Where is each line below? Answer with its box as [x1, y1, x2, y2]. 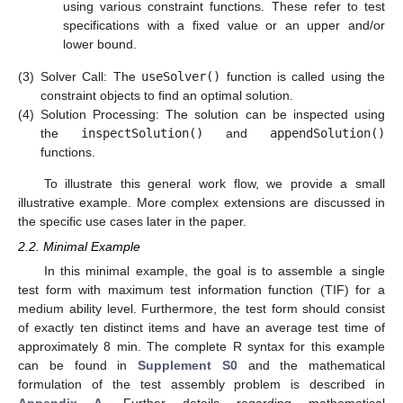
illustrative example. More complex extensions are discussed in [18, 195, 385, 210]
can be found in [18, 358, 138, 373]
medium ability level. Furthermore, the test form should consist [18, 301, 385, 317]
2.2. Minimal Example [18, 239, 140, 255]
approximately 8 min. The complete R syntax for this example [18, 339, 385, 354]
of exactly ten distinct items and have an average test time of [18, 320, 385, 336]
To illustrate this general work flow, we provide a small [43, 176, 385, 192]
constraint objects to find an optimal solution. [40, 87, 293, 103]
